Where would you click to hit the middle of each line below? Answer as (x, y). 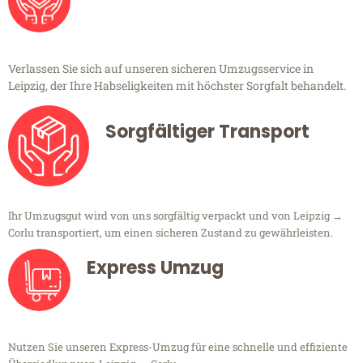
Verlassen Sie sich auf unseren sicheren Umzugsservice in (161, 69)
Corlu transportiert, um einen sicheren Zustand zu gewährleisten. (171, 233)
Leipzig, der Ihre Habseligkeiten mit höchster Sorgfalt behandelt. (177, 86)
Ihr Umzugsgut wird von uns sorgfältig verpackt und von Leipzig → (175, 216)
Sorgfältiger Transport (207, 132)
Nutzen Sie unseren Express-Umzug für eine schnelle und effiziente (178, 347)
